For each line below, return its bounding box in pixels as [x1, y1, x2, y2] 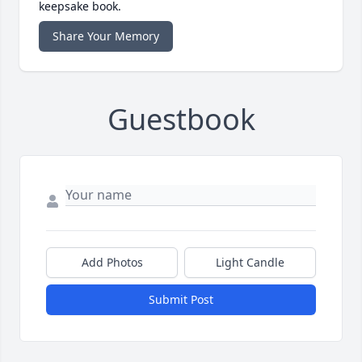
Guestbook [107, 99, 255, 139]
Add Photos [81, 254, 143, 270]
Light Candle [216, 254, 284, 270]
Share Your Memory [53, 27, 159, 44]
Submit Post [149, 291, 213, 307]
